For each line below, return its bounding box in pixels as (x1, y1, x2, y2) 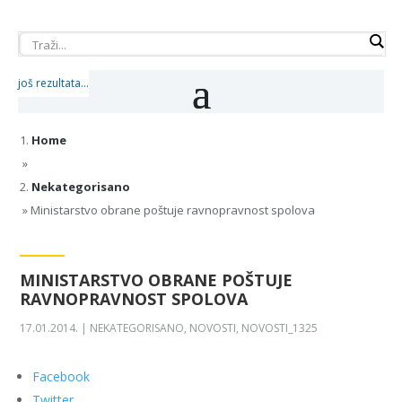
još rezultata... (18, 75, 89, 91)
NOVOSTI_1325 (241, 320, 319, 336)
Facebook (32, 368, 91, 385)
